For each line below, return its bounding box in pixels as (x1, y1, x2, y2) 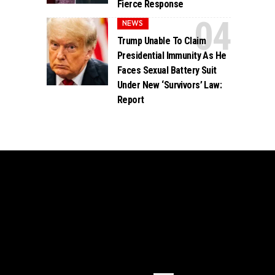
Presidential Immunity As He (117, 49, 227, 61)
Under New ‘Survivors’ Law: (117, 79, 222, 91)
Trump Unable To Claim (117, 34, 206, 47)
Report (117, 93, 144, 106)
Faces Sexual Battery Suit (117, 64, 217, 76)
